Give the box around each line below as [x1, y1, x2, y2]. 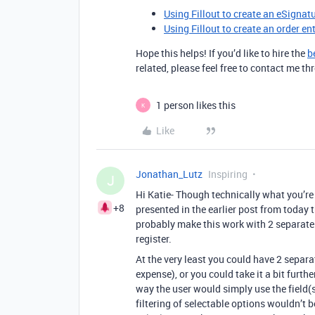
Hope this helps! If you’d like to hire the [136, 46, 307, 60]
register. [136, 232, 172, 245]
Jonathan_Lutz [136, 167, 202, 181]
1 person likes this [156, 98, 236, 112]
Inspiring [208, 167, 247, 181]
